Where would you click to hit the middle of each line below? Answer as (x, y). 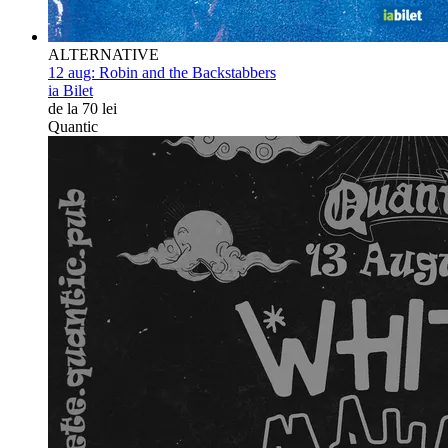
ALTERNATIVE (103, 55)
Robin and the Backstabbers (185, 73)
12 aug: (71, 73)
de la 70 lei (82, 109)
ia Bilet (70, 91)
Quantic (73, 127)
